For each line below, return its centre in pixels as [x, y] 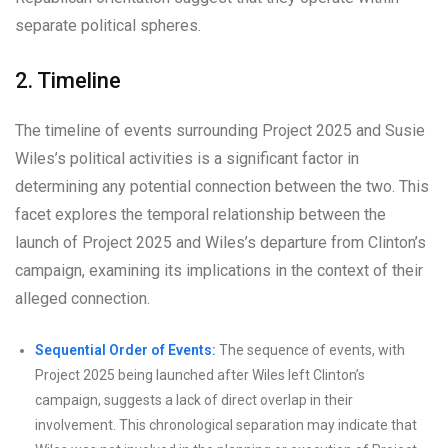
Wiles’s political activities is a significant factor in [187, 158]
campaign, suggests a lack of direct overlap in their [194, 399]
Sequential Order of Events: [125, 349]
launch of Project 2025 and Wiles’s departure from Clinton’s [220, 242]
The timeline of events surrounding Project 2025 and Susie [220, 130]
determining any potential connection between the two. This [222, 186]
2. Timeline [68, 80]
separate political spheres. [108, 25]
